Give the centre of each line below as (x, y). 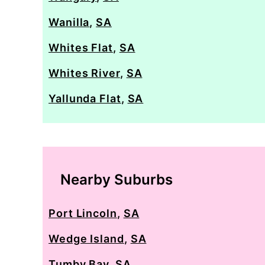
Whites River (84, 73)
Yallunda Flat (85, 98)
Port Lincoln (83, 213)
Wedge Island (86, 239)
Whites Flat (81, 48)
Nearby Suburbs (117, 180)
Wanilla (69, 22)
